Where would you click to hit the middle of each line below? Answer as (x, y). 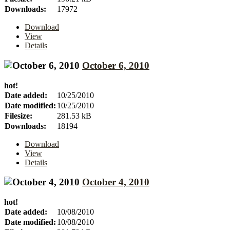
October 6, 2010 (116, 65)
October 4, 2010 (116, 182)
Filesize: (18, 116)
